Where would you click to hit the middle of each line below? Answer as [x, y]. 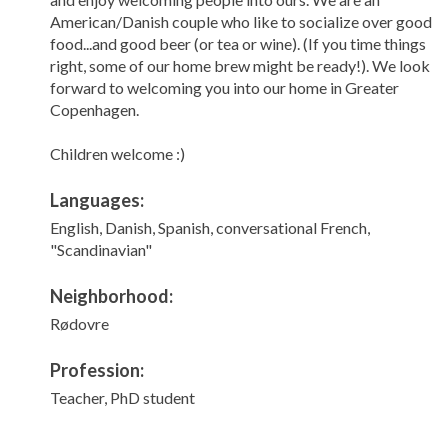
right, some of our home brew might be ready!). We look [240, 65]
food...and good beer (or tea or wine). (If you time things [238, 43]
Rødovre [80, 323]
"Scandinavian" [101, 249]
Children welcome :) [118, 153]
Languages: [97, 200]
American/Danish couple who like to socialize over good [241, 21]
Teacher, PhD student [123, 397]
